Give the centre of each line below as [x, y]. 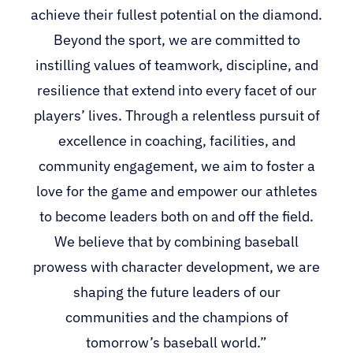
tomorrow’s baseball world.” [176, 342]
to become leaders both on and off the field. [176, 216]
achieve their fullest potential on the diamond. [176, 14]
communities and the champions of [176, 317]
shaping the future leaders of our [176, 292]
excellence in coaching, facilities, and [176, 140]
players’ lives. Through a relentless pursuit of [176, 115]
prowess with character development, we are [176, 266]
